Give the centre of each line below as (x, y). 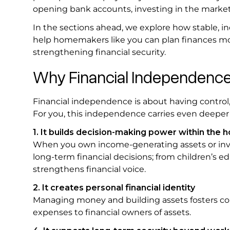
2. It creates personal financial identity (114, 188)
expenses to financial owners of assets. (114, 213)
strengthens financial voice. (90, 169)
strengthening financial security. (100, 52)
